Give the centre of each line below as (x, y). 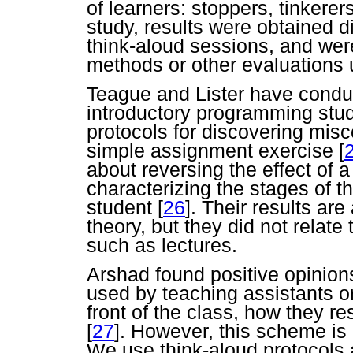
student (122, 207)
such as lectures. (162, 245)
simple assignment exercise (213, 150)
